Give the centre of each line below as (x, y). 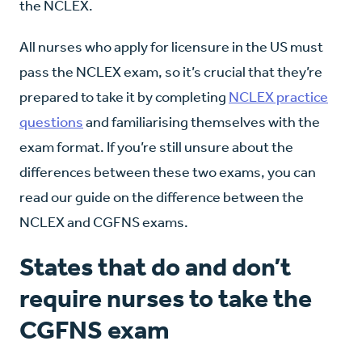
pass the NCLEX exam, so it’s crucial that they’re (171, 72)
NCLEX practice (278, 97)
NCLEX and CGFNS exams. (104, 222)
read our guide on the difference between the (162, 197)
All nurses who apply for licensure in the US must (171, 46)
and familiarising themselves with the (202, 122)
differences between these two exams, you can (168, 172)
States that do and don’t (155, 266)
